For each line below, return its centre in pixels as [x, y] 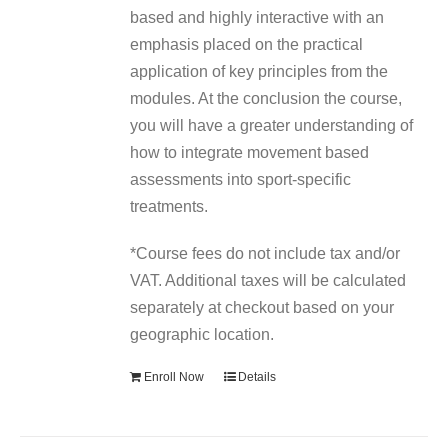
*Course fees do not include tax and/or [265, 253]
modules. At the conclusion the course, [266, 98]
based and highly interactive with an [257, 17]
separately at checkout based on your [262, 307]
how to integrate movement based [250, 152]
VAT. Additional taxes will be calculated [268, 280]
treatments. [169, 206]
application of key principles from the [259, 71]
